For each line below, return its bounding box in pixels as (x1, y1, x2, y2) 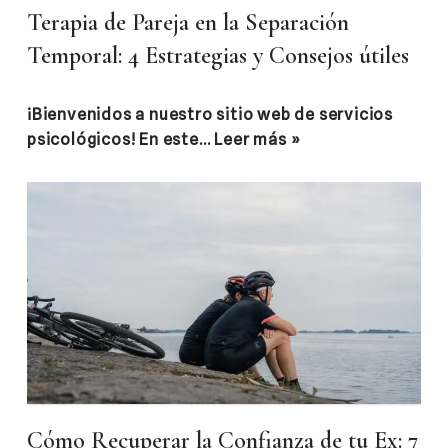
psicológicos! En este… (27, 130, 215, 150)
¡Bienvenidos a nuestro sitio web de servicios (27, 105, 393, 125)
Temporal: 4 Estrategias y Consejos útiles (27, 41, 409, 71)
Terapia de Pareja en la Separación (27, 8, 349, 38)
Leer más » (214, 130, 301, 150)
